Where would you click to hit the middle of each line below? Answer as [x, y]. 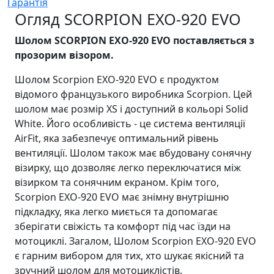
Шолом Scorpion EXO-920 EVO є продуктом [117, 79]
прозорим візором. [64, 55]
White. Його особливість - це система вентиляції [130, 123]
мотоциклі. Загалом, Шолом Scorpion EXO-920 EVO [135, 241]
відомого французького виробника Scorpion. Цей [133, 94]
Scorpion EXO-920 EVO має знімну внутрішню [122, 197]
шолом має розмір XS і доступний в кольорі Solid [131, 109]
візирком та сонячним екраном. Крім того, [117, 182]
